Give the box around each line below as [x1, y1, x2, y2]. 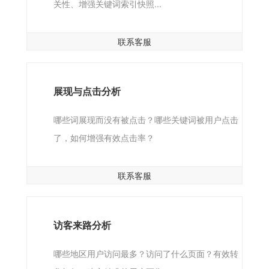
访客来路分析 [53, 218, 111, 232]
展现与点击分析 [53, 84, 121, 98]
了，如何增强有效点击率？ [53, 131, 154, 144]
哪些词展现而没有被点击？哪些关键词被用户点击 [53, 113, 238, 126]
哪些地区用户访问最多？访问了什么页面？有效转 [53, 247, 238, 259]
